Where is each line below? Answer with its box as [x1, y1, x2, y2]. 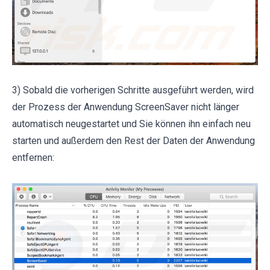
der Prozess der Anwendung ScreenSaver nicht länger [12, 101, 239, 113]
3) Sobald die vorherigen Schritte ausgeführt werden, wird [12, 84, 254, 96]
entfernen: [12, 152, 54, 164]
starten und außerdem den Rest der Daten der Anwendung [12, 135, 255, 147]
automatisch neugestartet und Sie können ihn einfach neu [12, 118, 251, 130]
